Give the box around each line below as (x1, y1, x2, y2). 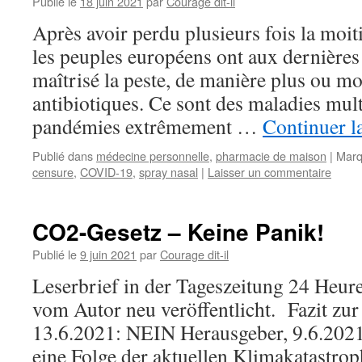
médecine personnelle (96, 147, 209, 164)
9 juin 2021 (80, 246, 137, 263)
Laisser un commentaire (208, 163, 331, 180)
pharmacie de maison (216, 147, 326, 164)
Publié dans (32, 147, 93, 164)
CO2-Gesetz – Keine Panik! (32, 215, 324, 248)
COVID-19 (80, 163, 133, 180)
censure (32, 163, 74, 180)
